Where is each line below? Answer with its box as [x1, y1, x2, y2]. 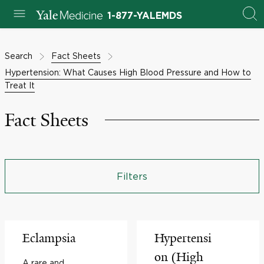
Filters [117, 171, 147, 181]
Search [5, 51, 32, 60]
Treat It [5, 81, 35, 90]
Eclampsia [22, 230, 75, 246]
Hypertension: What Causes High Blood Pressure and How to [5, 68, 251, 77]
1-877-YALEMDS [107, 11, 182, 21]
